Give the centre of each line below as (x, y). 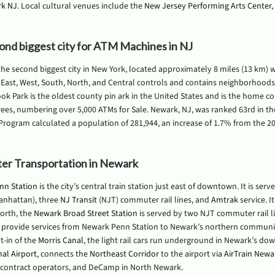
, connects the (63, 254)
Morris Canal (60, 241)
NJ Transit (78, 200)
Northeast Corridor (124, 254)
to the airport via (191, 254)
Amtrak (224, 200)
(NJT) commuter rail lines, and (154, 200)
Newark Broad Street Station (85, 214)
